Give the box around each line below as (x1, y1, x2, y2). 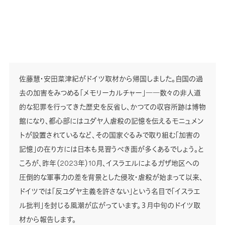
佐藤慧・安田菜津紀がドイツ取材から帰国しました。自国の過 (19, 73, 203, 84)
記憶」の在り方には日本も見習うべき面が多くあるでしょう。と (19, 143, 204, 154)
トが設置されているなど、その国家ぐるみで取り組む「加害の (19, 129, 200, 140)
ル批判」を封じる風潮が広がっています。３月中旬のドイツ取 (19, 199, 200, 210)
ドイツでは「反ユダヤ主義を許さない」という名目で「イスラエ (19, 185, 200, 196)
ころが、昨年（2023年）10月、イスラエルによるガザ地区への (19, 157, 199, 168)
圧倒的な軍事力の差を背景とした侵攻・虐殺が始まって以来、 (19, 171, 203, 182)
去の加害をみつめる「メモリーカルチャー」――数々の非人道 (19, 87, 201, 98)
